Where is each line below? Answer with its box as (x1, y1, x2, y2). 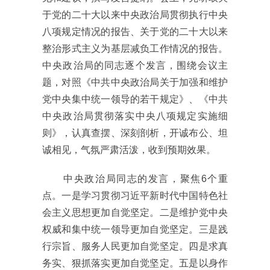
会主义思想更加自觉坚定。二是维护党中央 (42, 207, 228, 218)
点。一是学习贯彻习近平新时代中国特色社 (42, 190, 228, 201)
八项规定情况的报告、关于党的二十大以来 (42, 26, 228, 37)
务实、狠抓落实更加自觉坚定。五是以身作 (42, 257, 228, 268)
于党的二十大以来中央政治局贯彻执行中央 (42, 9, 228, 20)
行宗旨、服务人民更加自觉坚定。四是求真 (42, 240, 228, 251)
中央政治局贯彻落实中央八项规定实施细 (42, 110, 228, 121)
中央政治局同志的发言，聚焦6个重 (42, 173, 228, 184)
